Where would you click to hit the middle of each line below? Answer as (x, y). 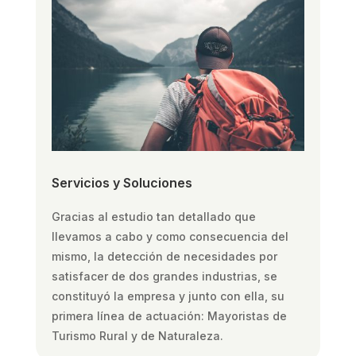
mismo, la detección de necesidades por (164, 256)
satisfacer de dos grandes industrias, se (164, 276)
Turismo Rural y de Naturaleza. (137, 335)
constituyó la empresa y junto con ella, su (168, 296)
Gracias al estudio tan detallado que (153, 216)
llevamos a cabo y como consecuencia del (170, 236)
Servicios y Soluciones (122, 182)
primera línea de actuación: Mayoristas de (169, 315)
